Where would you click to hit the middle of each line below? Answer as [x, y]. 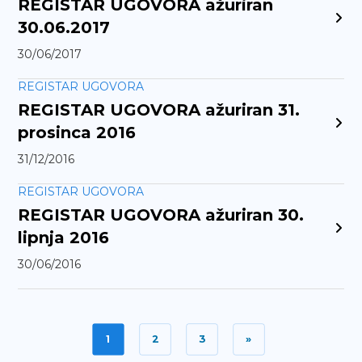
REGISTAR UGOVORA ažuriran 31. [159, 110]
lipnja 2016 [64, 238]
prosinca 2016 [77, 133]
